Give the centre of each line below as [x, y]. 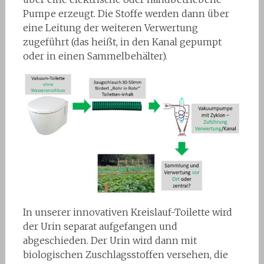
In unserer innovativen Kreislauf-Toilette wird [127, 212]
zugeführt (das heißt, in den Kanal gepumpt [122, 42]
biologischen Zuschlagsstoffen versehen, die [125, 254]
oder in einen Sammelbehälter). [95, 56]
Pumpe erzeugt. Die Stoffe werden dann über [126, 14]
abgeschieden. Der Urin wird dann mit [110, 240]
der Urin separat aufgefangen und [100, 226]
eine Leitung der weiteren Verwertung [110, 28]
